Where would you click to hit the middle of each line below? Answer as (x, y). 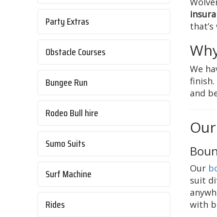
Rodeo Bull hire (72, 113)
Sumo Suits (65, 144)
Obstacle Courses (76, 52)
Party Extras (67, 22)
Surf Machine (69, 174)
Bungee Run (67, 83)
